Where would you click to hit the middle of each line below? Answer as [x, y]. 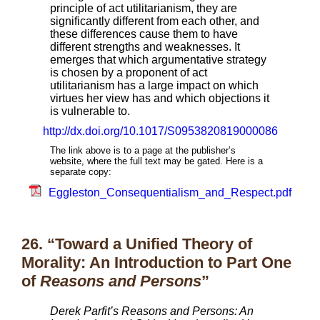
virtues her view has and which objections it [160, 98]
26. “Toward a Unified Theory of [137, 244]
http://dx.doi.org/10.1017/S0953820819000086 [160, 131]
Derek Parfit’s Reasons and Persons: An [152, 311]
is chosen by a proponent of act [129, 72]
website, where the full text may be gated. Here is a [156, 161]
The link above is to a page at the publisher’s [143, 150]
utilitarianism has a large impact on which [154, 85]
